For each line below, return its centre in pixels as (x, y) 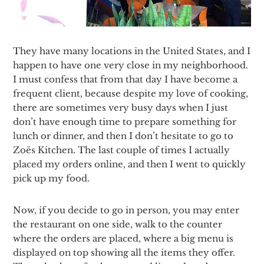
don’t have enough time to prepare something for (125, 121)
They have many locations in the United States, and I (132, 51)
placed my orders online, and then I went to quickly (130, 164)
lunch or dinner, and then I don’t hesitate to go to (123, 136)
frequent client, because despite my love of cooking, (131, 93)
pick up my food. (52, 178)
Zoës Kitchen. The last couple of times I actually (122, 150)
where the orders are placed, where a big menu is (123, 238)
